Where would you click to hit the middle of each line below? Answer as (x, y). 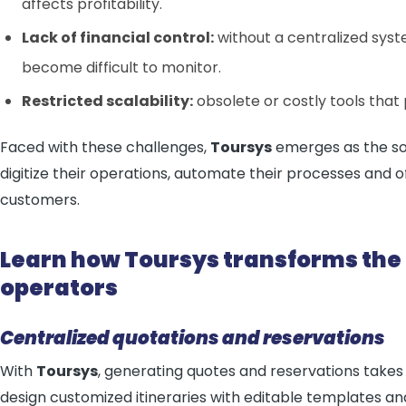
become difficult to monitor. (121, 68)
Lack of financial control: (118, 38)
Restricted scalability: (107, 101)
